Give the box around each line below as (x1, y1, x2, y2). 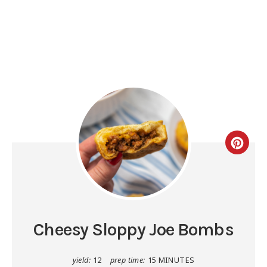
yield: (72, 255, 91, 266)
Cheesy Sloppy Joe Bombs (33, 219, 234, 241)
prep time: (110, 255, 145, 266)
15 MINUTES (147, 255, 195, 266)
